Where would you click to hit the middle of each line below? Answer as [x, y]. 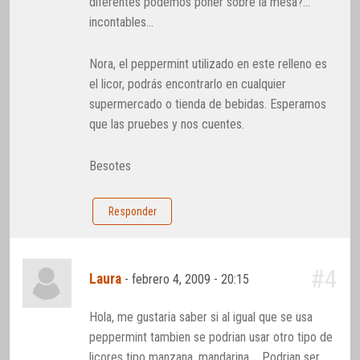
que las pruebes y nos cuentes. [167, 125]
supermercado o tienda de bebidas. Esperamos [208, 104]
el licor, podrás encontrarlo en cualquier [188, 84]
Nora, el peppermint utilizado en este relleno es [209, 64]
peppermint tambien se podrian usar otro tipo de [211, 337]
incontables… [122, 22]
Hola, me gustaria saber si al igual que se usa [201, 317]
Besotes [110, 166]
